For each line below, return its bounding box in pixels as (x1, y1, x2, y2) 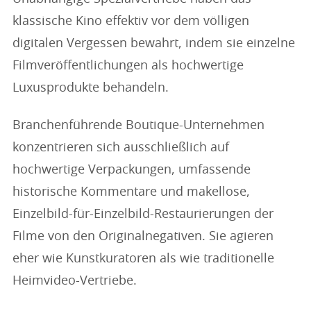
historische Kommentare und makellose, (12, 186, 250, 199)
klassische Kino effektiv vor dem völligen (12, 15, 249, 28)
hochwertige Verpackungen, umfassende (12, 164, 251, 176)
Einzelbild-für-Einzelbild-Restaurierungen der (12, 208, 274, 221)
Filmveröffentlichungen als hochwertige (12, 60, 244, 72)
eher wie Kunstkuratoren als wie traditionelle (12, 253, 274, 265)
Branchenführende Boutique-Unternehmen (12, 119, 264, 132)
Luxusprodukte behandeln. (12, 82, 169, 94)
